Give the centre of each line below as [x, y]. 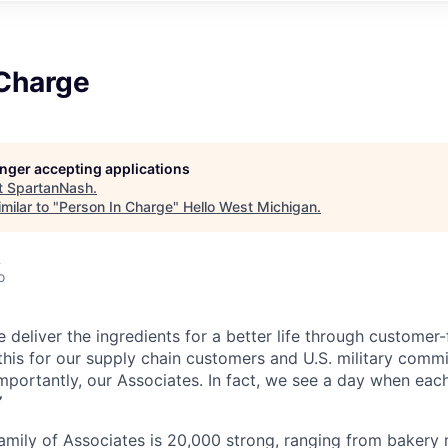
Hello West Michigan [250, 206]
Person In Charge [116, 206]
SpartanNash [50, 187]
